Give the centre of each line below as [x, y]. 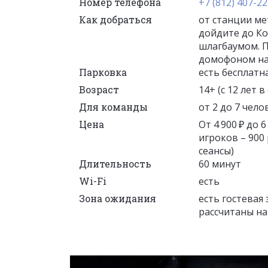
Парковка [103, 72]
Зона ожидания [118, 198]
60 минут [220, 164]
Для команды [113, 106]
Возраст [99, 89]
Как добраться [115, 19]
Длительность [115, 163]
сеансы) [216, 150]
